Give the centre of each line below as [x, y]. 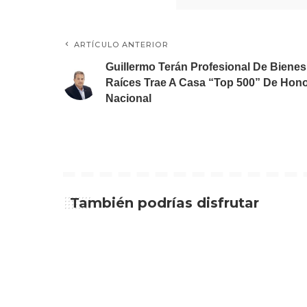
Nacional [128, 98]
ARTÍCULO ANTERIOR [121, 45]
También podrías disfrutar [164, 203]
